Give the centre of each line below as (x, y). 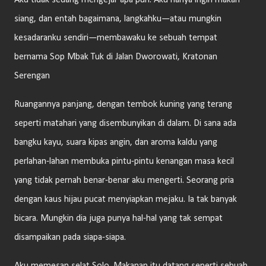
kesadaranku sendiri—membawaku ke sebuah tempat (116, 38)
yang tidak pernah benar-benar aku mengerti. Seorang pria (124, 180)
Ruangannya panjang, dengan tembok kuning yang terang (123, 104)
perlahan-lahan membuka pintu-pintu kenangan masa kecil (124, 161)
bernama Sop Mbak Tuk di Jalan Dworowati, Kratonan (116, 57)
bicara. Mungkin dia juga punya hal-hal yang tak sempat (118, 218)
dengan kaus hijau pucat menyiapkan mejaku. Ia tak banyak (126, 199)
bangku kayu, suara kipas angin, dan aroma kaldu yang (116, 142)
